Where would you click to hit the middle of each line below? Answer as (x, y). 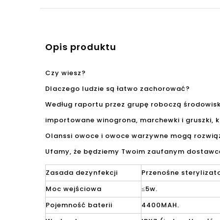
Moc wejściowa (74, 189)
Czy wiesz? (66, 73)
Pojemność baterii (79, 205)
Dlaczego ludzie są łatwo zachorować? (118, 89)
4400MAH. (160, 205)
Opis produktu (81, 47)
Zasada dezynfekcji (82, 173)
